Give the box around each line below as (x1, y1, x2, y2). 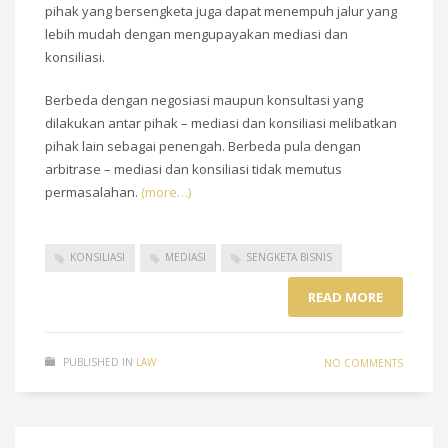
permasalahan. (45, 183, 141, 202)
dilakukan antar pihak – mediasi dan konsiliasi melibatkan (45, 114, 397, 133)
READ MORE (308, 287, 383, 306)
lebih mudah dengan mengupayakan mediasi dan (45, 25, 348, 44)
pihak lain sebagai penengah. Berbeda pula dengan (45, 137, 361, 156)
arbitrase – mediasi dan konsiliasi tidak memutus (45, 160, 342, 179)
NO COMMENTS (324, 355, 403, 370)
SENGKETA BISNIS (246, 250, 332, 265)
